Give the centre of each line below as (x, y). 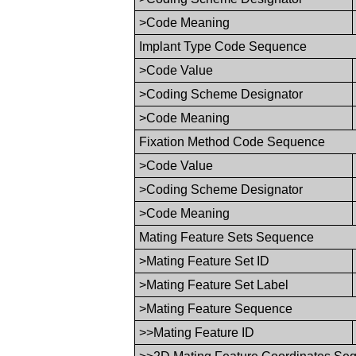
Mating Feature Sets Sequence (227, 237)
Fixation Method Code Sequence (232, 141)
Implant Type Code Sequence (223, 46)
